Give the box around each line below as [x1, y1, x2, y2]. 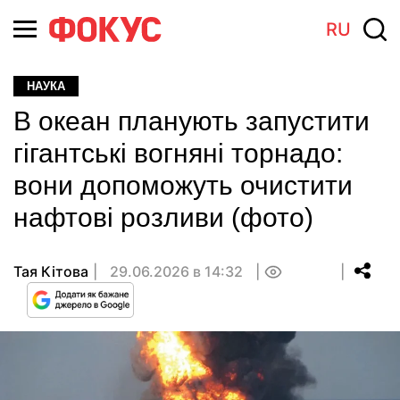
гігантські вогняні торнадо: [13, 138, 343, 168]
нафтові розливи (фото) [13, 203, 313, 232]
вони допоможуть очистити [13, 171, 353, 200]
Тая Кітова [13, 262, 88, 280]
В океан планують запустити [13, 106, 370, 136]
